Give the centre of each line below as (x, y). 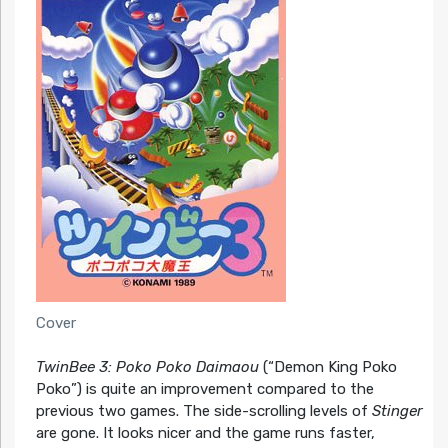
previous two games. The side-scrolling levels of (203, 411)
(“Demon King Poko (327, 367)
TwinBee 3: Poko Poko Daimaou (147, 367)
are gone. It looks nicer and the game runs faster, (205, 433)
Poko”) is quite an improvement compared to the (204, 389)
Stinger (397, 411)
